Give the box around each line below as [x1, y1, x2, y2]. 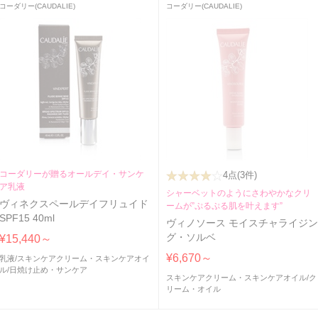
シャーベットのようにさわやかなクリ [166, 188, 312, 199]
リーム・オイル [166, 285, 221, 294]
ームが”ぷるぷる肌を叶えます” [166, 201, 283, 212]
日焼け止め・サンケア [9, 265, 88, 275]
